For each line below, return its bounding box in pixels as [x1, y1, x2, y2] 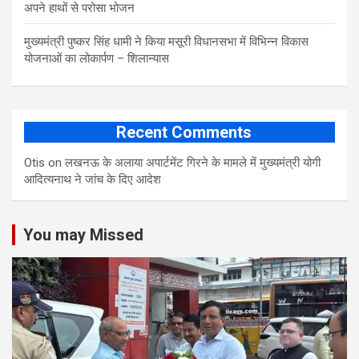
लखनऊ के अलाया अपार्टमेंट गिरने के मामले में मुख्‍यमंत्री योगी [65, 155, 321, 171]
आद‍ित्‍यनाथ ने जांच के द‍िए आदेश [24, 172, 161, 188]
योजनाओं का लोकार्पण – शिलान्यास [24, 51, 169, 67]
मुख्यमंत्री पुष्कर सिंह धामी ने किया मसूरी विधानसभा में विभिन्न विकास [24, 34, 309, 50]
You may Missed [23, 225, 143, 245]
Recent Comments [115, 123, 252, 143]
